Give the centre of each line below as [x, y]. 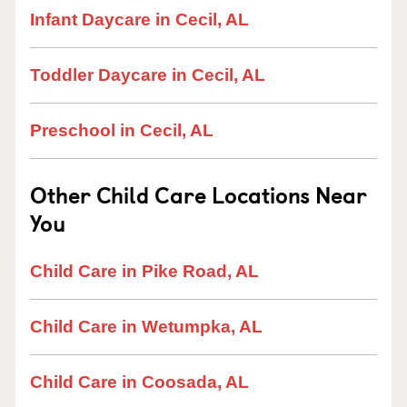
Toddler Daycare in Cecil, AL [148, 75]
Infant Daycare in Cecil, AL [139, 20]
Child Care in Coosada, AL [139, 382]
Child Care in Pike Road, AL [144, 271]
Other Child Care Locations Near [199, 194]
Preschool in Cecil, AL [122, 130]
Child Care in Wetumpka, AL [146, 327]
